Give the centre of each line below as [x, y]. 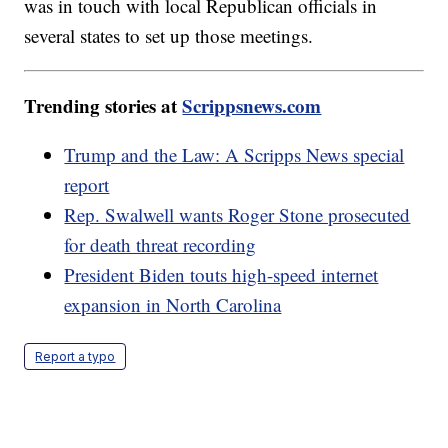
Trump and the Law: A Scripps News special [234, 155]
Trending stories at [103, 106]
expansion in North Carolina [173, 305]
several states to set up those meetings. [169, 36]
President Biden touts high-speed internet [221, 275]
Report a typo [75, 357]
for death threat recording [160, 245]
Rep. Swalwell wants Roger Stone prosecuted [237, 215]
